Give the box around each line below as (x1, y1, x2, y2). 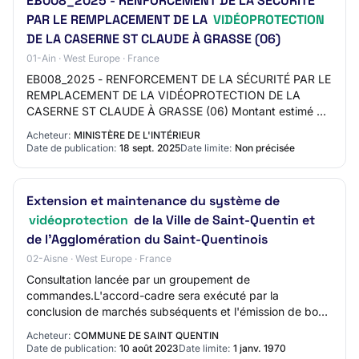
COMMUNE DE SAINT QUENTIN (74, 329, 219, 341)
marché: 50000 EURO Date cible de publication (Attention (26, 120, 330, 134)
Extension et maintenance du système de (26, 192, 280, 209)
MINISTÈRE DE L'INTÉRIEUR (74, 129, 200, 141)
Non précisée (235, 142, 295, 154)
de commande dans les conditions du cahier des (26, 321, 280, 334)
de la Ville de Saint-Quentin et (131, 212, 315, 228)
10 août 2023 (119, 342, 179, 354)
